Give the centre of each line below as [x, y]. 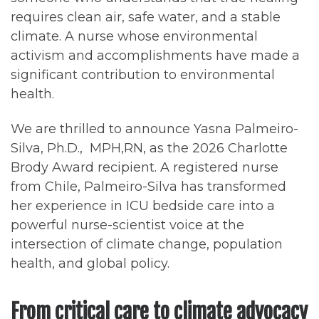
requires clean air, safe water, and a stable [146, 17]
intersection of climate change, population [147, 245]
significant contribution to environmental [143, 74]
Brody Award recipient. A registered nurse [145, 168]
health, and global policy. [92, 264]
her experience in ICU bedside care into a [143, 206]
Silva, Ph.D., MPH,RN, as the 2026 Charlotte [149, 148]
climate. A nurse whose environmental [134, 36]
